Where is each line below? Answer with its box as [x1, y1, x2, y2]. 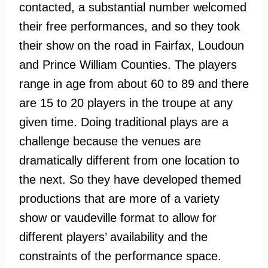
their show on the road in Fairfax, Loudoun [19, 39, 244, 53]
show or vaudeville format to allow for [19, 211, 217, 225]
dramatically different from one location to [19, 154, 239, 167]
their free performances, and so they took [19, 20, 240, 33]
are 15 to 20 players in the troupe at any [19, 96, 233, 110]
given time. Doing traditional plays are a [19, 115, 229, 129]
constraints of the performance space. [19, 249, 221, 263]
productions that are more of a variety [19, 192, 220, 206]
